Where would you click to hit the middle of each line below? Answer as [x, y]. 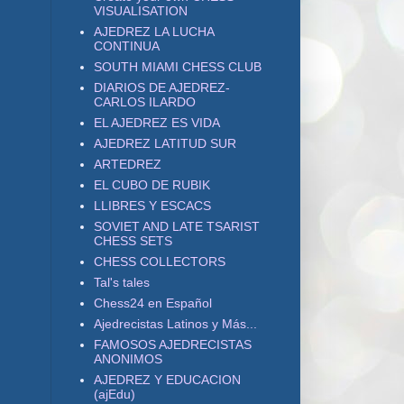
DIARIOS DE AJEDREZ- [161, 87]
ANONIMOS [128, 358]
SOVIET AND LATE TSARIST [176, 226]
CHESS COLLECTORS [159, 261]
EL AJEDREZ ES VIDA [156, 122]
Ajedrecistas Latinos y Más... [175, 323]
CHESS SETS [133, 240]
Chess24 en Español [152, 303]
